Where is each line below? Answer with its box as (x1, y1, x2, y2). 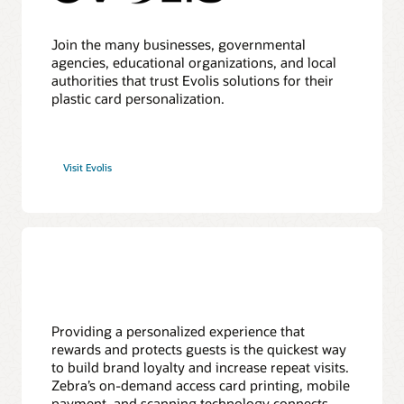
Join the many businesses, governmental (51, 34, 307, 53)
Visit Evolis (63, 161, 113, 175)
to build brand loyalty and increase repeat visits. (51, 358, 350, 377)
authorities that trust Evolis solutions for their (51, 70, 335, 89)
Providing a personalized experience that (51, 322, 306, 341)
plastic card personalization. (51, 88, 225, 107)
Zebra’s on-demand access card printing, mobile (51, 376, 351, 395)
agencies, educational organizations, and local (51, 52, 337, 71)
